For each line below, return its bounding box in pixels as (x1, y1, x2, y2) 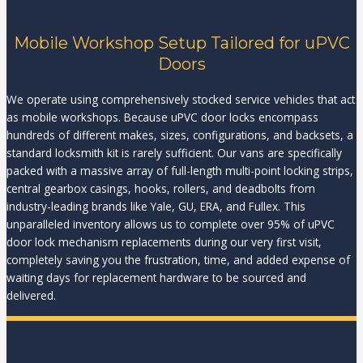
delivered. (6, 288, 56, 304)
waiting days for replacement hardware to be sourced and (6, 270, 306, 286)
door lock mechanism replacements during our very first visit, (6, 234, 322, 250)
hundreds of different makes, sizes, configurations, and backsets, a (6, 127, 353, 143)
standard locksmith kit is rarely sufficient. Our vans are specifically (6, 145, 342, 161)
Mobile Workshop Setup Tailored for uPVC (13, 33, 350, 53)
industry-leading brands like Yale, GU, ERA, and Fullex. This (6, 199, 305, 215)
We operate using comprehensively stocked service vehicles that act (6, 92, 355, 108)
